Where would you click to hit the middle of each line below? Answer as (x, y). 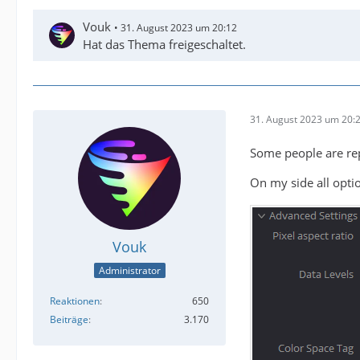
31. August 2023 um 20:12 (179, 28)
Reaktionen (75, 301)
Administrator (129, 271)
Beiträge (69, 320)
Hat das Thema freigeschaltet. (164, 44)
